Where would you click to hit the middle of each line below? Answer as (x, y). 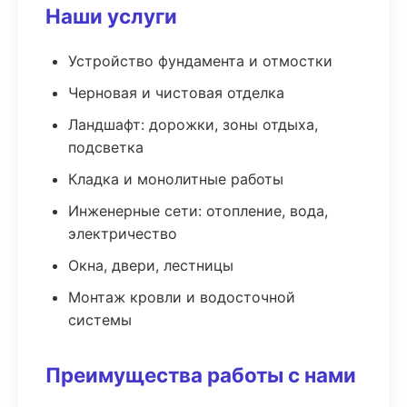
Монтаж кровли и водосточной (182, 297)
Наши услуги (111, 16)
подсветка (106, 147)
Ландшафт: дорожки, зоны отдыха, (193, 124)
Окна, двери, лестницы (151, 265)
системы (100, 320)
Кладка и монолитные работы (176, 179)
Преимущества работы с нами (201, 375)
